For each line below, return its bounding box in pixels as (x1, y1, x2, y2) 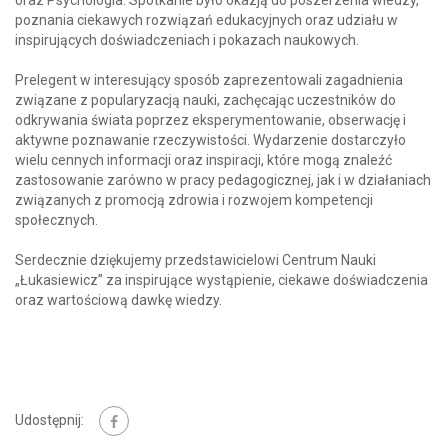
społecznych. (15, 212, 98, 228)
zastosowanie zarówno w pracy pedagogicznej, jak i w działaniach (15, 172, 431, 188)
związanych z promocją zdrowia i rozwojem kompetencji (15, 192, 373, 208)
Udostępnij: (15, 411, 84, 428)
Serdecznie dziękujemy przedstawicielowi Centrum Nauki (15, 252, 376, 268)
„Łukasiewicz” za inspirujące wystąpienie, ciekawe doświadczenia (15, 272, 428, 288)
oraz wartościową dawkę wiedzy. (15, 292, 222, 308)
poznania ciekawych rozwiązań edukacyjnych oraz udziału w (15, 12, 398, 28)
